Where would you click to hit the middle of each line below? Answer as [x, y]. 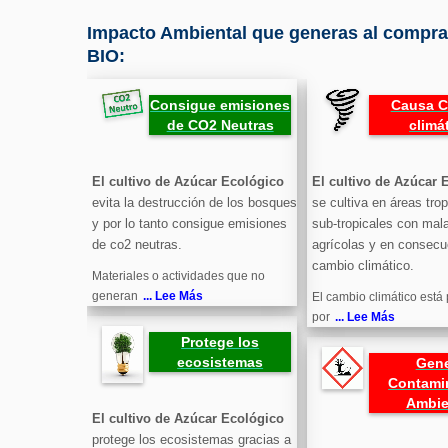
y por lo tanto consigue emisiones [189, 224]
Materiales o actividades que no [178, 276]
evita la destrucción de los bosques [194, 203]
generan [115, 296]
